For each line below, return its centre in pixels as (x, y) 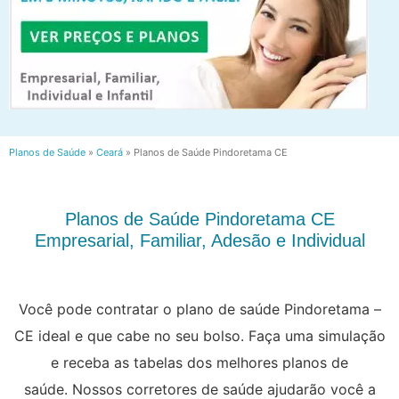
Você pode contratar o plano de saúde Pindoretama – (199, 309)
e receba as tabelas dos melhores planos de (199, 362)
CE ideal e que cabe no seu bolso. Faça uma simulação (199, 335)
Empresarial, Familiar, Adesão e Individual (199, 240)
